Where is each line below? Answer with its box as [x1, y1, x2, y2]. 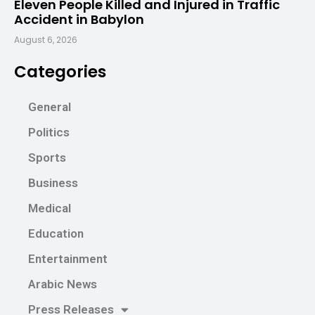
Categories [14, 60, 106, 84]
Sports [28, 150, 66, 165]
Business [28, 176, 78, 191]
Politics [28, 125, 70, 140]
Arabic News [28, 277, 97, 292]
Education [28, 226, 84, 241]
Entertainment [28, 252, 108, 266]
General [28, 100, 71, 115]
